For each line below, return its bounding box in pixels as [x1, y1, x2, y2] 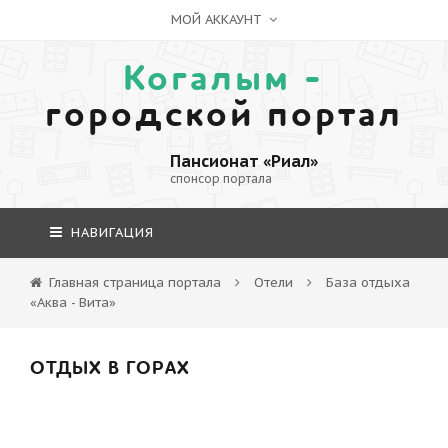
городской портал [45, 91, 403, 139]
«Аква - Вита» [30, 294, 116, 311]
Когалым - [123, 55, 325, 103]
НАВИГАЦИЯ [66, 224, 154, 241]
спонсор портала [170, 171, 272, 186]
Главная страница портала [49, 274, 221, 291]
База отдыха [326, 274, 410, 291]
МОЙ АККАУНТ [171, 11, 266, 28]
